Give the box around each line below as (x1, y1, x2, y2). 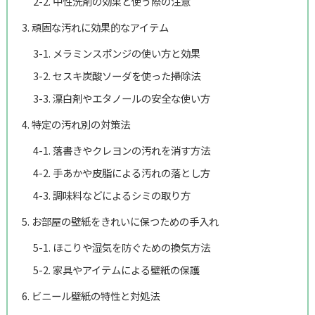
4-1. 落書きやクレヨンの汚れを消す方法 (32, 142, 210, 157)
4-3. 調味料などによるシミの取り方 (32, 187, 191, 202)
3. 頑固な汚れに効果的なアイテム (21, 19, 169, 34)
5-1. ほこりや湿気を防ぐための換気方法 (32, 239, 210, 255)
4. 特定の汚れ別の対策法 (21, 116, 130, 131)
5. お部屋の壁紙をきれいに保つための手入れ (21, 213, 219, 229)
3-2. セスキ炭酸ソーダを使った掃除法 (32, 67, 200, 83)
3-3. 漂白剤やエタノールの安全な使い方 (32, 90, 210, 105)
